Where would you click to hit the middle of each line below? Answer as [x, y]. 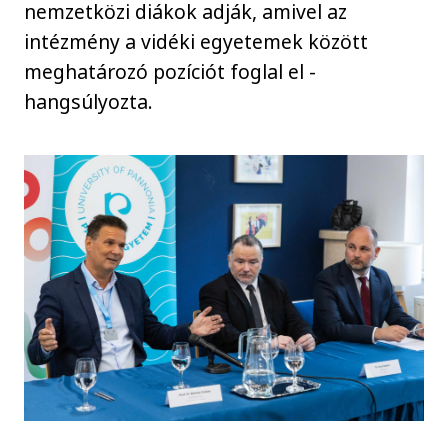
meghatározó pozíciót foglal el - [170, 71]
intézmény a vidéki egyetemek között [196, 41]
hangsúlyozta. [89, 101]
